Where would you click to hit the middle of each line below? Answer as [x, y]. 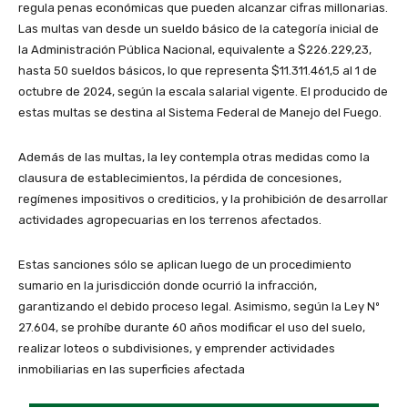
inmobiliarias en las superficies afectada [132, 370]
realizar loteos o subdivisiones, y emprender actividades [177, 349]
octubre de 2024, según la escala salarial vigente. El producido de [203, 92]
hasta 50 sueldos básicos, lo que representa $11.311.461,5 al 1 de [198, 71]
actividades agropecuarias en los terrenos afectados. [170, 220]
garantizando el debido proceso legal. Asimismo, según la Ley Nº [199, 307]
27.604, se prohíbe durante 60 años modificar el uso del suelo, [192, 328]
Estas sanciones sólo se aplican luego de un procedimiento [185, 265]
